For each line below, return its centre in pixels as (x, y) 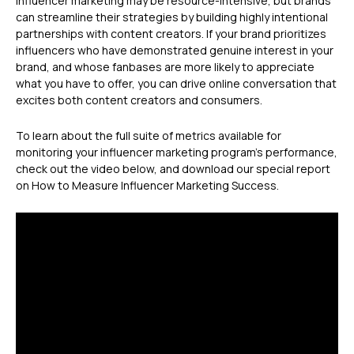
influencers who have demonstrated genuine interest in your (175, 51)
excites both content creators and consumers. (140, 100)
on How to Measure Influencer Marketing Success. (147, 186)
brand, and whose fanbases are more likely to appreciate (165, 67)
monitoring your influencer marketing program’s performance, (177, 153)
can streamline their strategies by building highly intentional (172, 17)
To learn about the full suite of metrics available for (149, 136)
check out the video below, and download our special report (173, 169)
